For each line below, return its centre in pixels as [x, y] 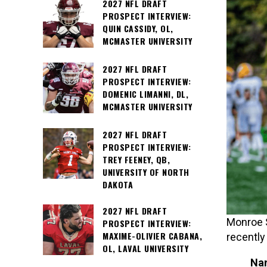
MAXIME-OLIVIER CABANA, [152, 236]
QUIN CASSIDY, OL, [138, 28]
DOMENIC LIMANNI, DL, [145, 94]
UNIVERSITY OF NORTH [146, 172]
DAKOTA [118, 184]
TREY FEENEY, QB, [136, 159]
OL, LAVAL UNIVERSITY [145, 249]
